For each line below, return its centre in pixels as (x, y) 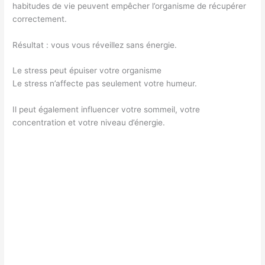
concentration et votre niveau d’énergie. (89, 123)
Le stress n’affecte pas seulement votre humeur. (105, 84)
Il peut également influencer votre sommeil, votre (106, 110)
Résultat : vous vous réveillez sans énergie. (95, 45)
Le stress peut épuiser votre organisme (87, 71)
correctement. (40, 19)
